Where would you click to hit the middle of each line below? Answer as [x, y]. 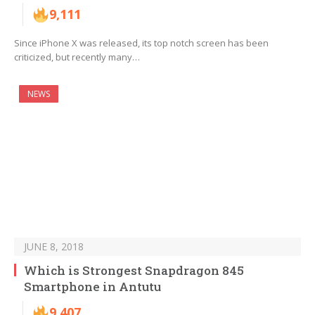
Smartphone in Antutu [92, 287]
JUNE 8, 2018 [54, 247]
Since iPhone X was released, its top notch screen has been [141, 43]
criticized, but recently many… [77, 57]
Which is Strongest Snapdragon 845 [134, 271]
